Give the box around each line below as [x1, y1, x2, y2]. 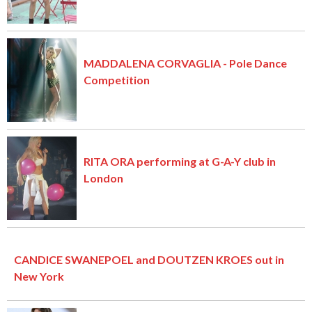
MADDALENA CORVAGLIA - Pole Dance [84, 56, 287, 70]
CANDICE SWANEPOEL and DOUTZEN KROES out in [14, 253, 284, 267]
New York [14, 270, 64, 283]
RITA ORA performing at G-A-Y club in [84, 155, 276, 169]
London [84, 171, 123, 185]
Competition [84, 73, 150, 87]
